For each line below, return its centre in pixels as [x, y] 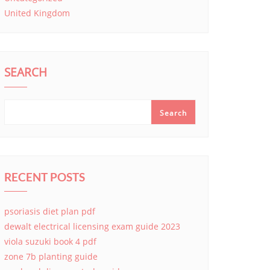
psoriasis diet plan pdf [50, 211]
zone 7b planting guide [51, 256]
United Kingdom [37, 13]
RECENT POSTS [45, 177]
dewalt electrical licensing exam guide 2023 [92, 226]
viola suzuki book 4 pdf [50, 241]
